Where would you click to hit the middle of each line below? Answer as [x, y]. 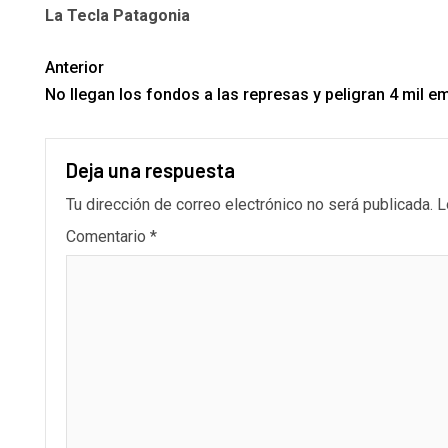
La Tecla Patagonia [117, 16]
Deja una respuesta [150, 170]
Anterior [74, 68]
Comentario [108, 237]
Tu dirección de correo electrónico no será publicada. [249, 205]
